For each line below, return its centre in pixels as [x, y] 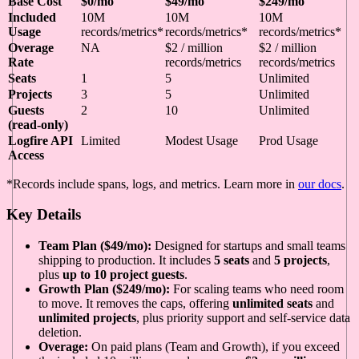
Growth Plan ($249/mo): [104, 288]
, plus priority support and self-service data [243, 317]
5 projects [301, 260]
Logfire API [40, 140]
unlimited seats [272, 303]
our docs [320, 184]
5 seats [232, 260]
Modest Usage [202, 140]
